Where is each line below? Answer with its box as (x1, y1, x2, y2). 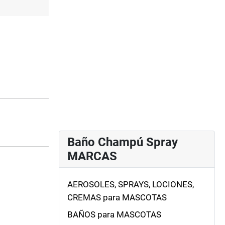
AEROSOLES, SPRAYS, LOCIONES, (67, 179, 194, 189)
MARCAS (67, 149, 117, 163)
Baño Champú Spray (67, 135, 178, 149)
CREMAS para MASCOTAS (67, 192, 167, 202)
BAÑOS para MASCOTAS (67, 209, 161, 220)
